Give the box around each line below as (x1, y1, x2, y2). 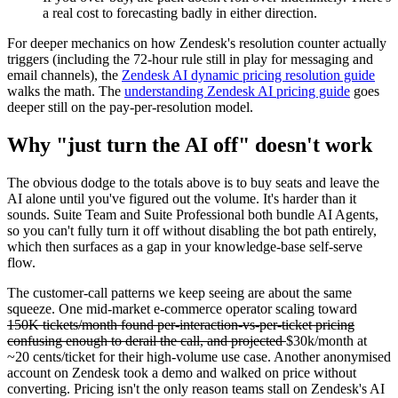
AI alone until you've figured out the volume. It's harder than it (7, 190, 356, 206)
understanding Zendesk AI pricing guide (124, 84, 350, 99)
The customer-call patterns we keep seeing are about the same (7, 284, 352, 300)
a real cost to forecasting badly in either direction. (43, 5, 317, 21)
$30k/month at (286, 332, 367, 348)
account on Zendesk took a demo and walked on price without (7, 364, 356, 380)
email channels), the (7, 68, 122, 84)
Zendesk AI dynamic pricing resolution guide (122, 68, 375, 84)
